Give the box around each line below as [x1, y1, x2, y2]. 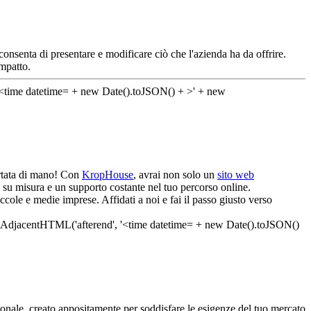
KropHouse [82, 169, 133, 181]
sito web [217, 169, 254, 181]
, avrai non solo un [133, 169, 217, 181]
